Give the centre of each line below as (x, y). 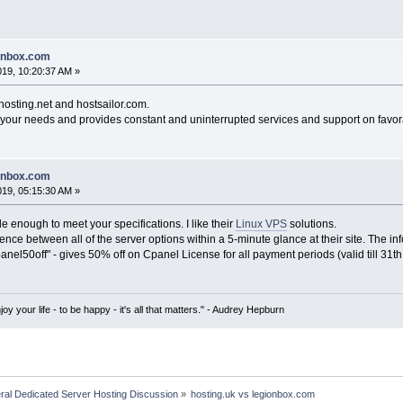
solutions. (311, 224)
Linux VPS (261, 224)
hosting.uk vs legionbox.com (255, 394)
